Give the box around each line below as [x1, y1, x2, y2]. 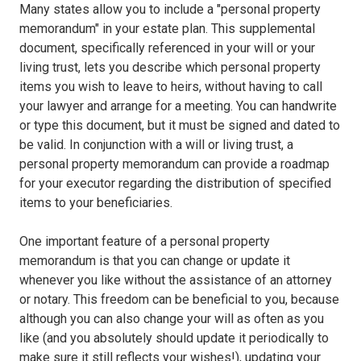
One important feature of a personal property [19, 234, 270, 250]
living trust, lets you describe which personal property [19, 60, 321, 76]
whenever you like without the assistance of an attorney [19, 272, 332, 288]
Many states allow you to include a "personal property [19, 2, 321, 18]
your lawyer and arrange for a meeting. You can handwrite [19, 98, 337, 114]
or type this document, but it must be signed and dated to [19, 118, 340, 134]
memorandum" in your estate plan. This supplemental [19, 21, 315, 37]
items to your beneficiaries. [19, 195, 172, 211]
